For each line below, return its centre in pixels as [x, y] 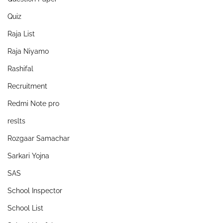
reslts [16, 121]
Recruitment [27, 86]
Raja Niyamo [28, 51]
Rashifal [20, 68]
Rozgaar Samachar [39, 138]
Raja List [21, 34]
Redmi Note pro [33, 103]
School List [25, 208]
